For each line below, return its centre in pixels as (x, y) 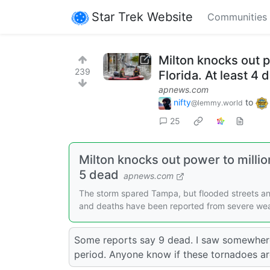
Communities (237, 17)
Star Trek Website (142, 17)
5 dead (99, 174)
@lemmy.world (217, 103)
